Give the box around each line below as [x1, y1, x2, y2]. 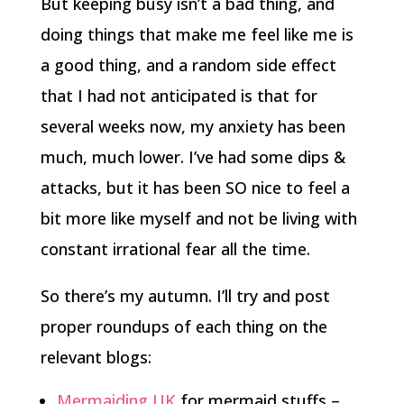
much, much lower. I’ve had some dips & [40, 145, 345, 168]
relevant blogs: [40, 345, 151, 368]
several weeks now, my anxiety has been [40, 115, 345, 137]
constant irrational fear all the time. [40, 237, 310, 260]
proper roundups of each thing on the [40, 315, 327, 337]
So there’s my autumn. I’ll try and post [40, 284, 330, 307]
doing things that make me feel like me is [40, 23, 353, 45]
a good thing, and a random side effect [40, 53, 336, 76]
